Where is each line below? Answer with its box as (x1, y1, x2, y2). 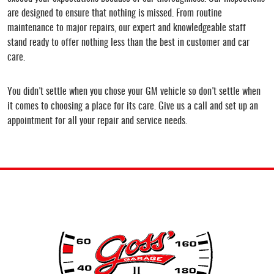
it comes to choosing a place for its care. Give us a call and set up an (7, 101, 258, 111)
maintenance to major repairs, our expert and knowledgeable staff (7, 23, 246, 33)
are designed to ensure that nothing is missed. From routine (7, 8, 222, 18)
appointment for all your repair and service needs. (7, 116, 187, 126)
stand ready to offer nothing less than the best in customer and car (7, 37, 250, 48)
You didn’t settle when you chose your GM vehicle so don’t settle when (7, 86, 261, 97)
